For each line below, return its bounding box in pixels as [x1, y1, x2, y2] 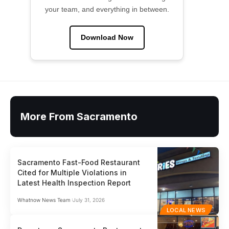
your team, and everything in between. [44, 5, 169, 13]
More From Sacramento [20, 110, 138, 123]
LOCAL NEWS [167, 206, 205, 214]
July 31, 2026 [72, 196, 105, 203]
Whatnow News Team [17, 196, 71, 203]
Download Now [80, 33, 133, 41]
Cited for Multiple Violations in [17, 168, 127, 177]
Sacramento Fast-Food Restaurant [17, 157, 141, 167]
